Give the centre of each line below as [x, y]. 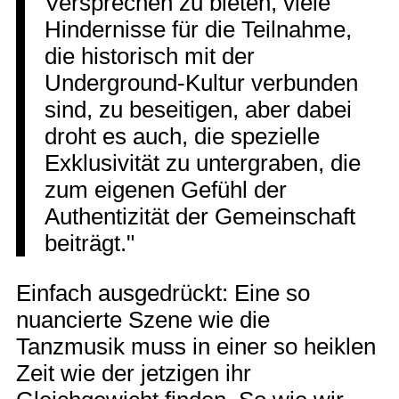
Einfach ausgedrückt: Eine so [163, 293]
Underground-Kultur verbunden [202, 83]
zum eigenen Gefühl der [166, 190]
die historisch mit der [150, 57]
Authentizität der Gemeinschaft [200, 217]
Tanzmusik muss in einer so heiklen [196, 346]
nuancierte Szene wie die [143, 319]
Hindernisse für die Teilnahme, [199, 30]
